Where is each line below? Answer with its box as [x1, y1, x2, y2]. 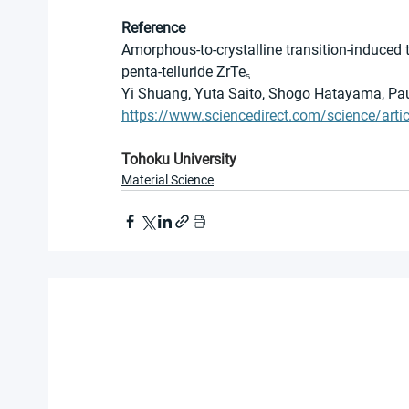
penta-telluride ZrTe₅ [121, 63, 251, 81]
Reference [121, 19, 185, 37]
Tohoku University [121, 151, 236, 169]
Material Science [121, 173, 214, 188]
